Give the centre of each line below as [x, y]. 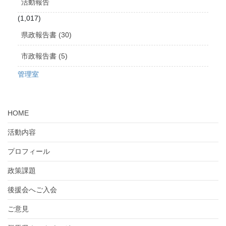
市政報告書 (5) [44, 56]
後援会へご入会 [32, 190]
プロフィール [29, 152]
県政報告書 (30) [46, 35]
